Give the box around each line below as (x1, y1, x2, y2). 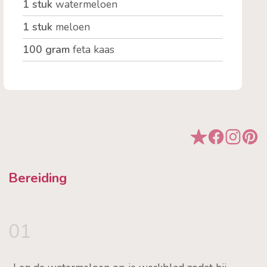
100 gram (22, 42, 73, 57)
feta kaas (72, 42, 114, 57)
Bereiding (8, 169, 67, 188)
